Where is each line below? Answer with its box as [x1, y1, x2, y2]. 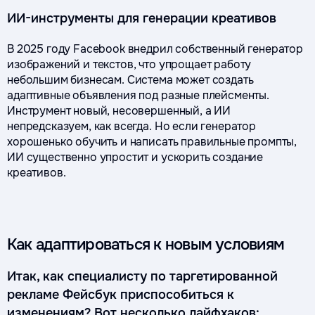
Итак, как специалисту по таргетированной [7, 269, 278, 284]
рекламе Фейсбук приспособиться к [7, 287, 234, 302]
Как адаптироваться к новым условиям [7, 235, 285, 255]
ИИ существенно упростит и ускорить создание [7, 150, 264, 165]
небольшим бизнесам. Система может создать [7, 72, 254, 87]
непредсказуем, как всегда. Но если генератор [7, 119, 256, 134]
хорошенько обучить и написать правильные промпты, [7, 134, 297, 149]
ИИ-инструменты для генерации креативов [7, 11, 276, 26]
